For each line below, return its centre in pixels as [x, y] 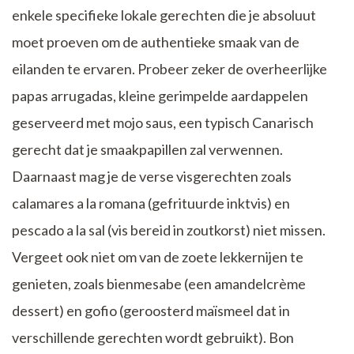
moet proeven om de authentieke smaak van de [156, 41]
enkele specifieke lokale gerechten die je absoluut [164, 15]
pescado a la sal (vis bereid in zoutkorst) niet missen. [169, 230]
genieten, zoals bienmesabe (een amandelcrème [159, 283]
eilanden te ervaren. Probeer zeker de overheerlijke [169, 68]
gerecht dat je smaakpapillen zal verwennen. [147, 149]
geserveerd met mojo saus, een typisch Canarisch [163, 122]
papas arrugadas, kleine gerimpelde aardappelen [160, 95]
